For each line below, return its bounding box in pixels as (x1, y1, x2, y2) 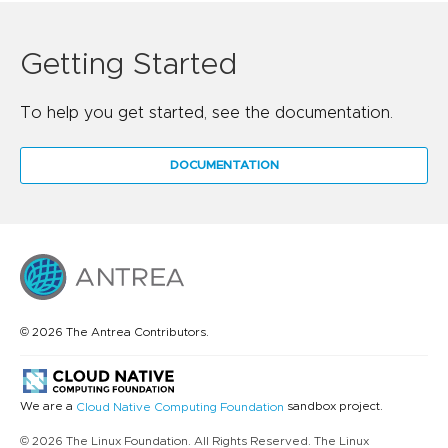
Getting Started (20, 50, 237, 81)
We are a (20, 400, 76, 413)
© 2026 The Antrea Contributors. (20, 326, 209, 339)
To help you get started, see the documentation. (20, 105, 393, 122)
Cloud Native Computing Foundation (76, 400, 284, 413)
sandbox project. (284, 400, 383, 413)
